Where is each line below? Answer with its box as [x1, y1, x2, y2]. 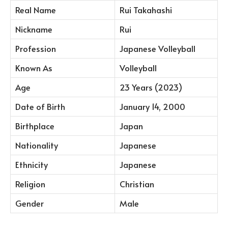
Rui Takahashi [120, 4, 172, 16]
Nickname [15, 23, 52, 36]
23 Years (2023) [120, 81, 182, 94]
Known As [15, 62, 52, 74]
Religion [15, 178, 45, 190]
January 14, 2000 [120, 101, 185, 113]
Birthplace [15, 120, 54, 132]
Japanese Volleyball [120, 43, 195, 55]
